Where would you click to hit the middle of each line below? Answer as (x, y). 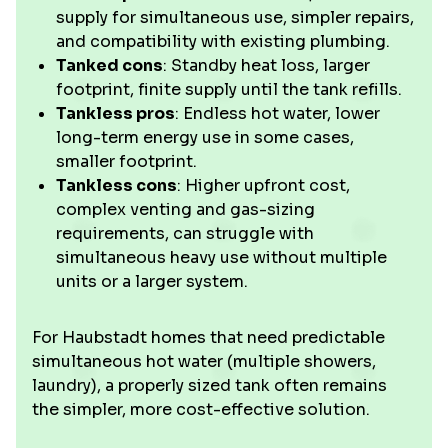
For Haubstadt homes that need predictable (208, 337)
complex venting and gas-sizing (185, 209)
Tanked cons (109, 65)
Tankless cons (116, 185)
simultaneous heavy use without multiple (221, 257)
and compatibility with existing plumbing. (223, 41)
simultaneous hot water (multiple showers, (204, 361)
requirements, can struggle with (185, 233)
